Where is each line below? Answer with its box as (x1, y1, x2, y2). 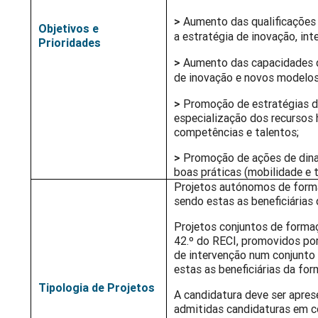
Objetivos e (38, 21, 99, 36)
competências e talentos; (174, 125, 300, 140)
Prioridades (38, 35, 102, 50)
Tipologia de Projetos (38, 280, 155, 295)
